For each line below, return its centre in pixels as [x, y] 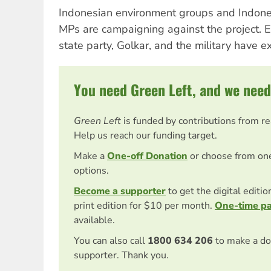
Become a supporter [120, 191]
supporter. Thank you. [121, 255]
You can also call [109, 240]
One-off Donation [147, 156]
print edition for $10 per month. [144, 205]
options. [91, 170]
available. [94, 220]
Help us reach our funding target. [145, 135]
